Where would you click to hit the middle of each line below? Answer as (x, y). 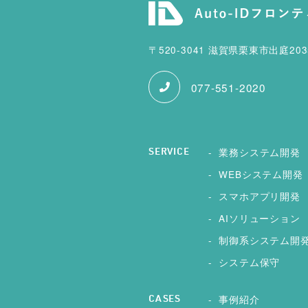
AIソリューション (260, 218)
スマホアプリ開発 (260, 196)
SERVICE (169, 153)
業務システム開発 (260, 152)
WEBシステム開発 (261, 174)
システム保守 (250, 262)
